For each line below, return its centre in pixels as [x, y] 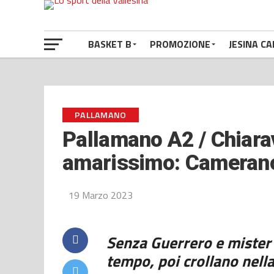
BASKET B [110, 44]
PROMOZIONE [180, 44]
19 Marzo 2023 [101, 195]
